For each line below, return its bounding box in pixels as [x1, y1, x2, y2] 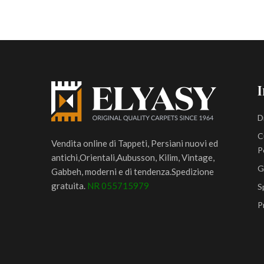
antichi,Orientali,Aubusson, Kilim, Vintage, [51, 152, 214, 163]
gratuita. [51, 180, 87, 191]
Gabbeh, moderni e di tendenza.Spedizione [51, 166, 214, 177]
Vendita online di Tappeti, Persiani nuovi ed [51, 138, 218, 148]
